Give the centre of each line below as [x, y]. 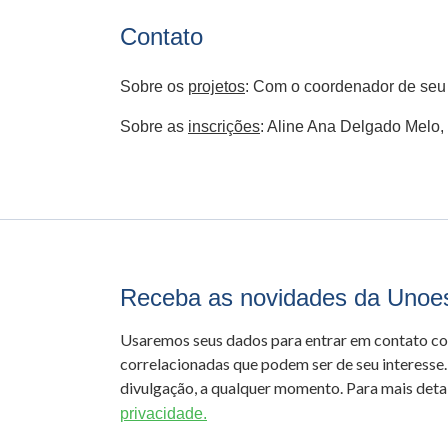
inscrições [224, 126]
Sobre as [154, 126]
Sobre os [154, 86]
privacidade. [163, 413]
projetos [216, 86]
